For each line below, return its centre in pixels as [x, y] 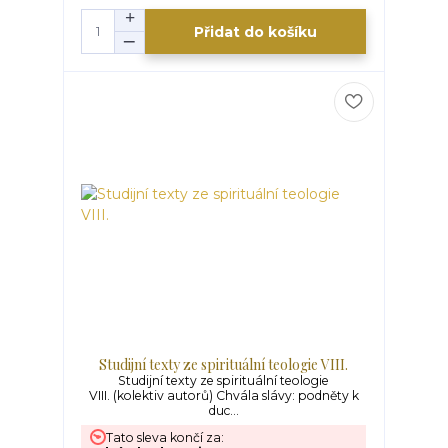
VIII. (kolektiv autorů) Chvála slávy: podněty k [223, 395]
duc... [223, 410]
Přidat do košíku [256, 31]
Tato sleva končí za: [165, 437]
